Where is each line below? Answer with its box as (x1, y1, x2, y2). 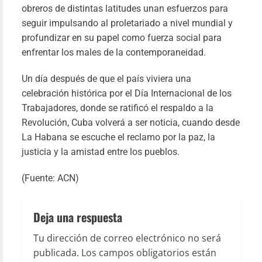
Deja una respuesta (33, 208, 122, 226)
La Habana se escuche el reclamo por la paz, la (22, 132, 215, 143)
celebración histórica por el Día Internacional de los (22, 88, 232, 99)
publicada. (33, 246, 79, 260)
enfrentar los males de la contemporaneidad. (22, 47, 206, 58)
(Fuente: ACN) (22, 173, 79, 184)
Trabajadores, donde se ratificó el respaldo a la (22, 102, 213, 114)
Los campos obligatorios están (81, 246, 216, 260)
